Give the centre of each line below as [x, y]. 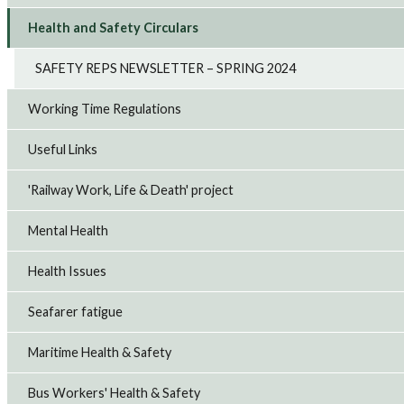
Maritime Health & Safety [100, 353]
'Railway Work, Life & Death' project [131, 190]
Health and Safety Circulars [114, 28]
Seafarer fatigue [76, 312]
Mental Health [69, 231]
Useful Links [63, 150]
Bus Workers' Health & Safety [115, 393]
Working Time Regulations [105, 109]
